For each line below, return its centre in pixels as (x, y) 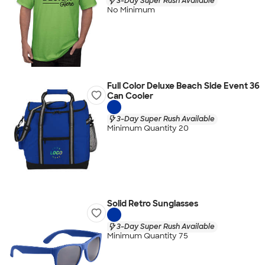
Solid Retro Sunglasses (152, 203)
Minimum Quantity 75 (147, 236)
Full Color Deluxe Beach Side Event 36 (183, 86)
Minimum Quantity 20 (148, 128)
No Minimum (131, 10)
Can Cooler (130, 96)
